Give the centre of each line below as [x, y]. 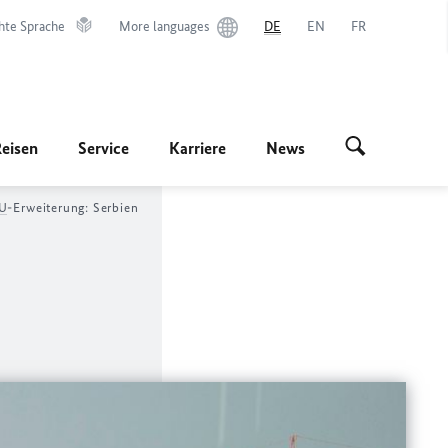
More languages [164, 26]
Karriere [197, 148]
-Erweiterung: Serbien [73, 207]
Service [103, 148]
